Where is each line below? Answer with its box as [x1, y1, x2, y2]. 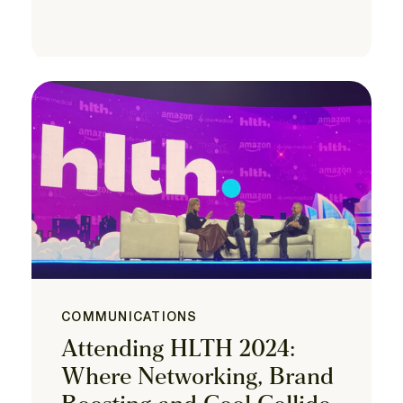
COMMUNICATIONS [61, 311, 198, 324]
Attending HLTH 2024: [61, 337, 295, 363]
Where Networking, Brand [61, 365, 334, 390]
